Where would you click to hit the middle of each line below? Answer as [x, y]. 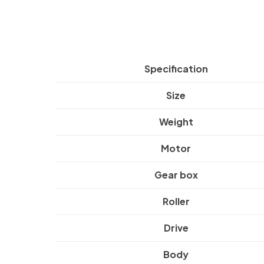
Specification [176, 69]
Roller [176, 202]
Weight [176, 122]
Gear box [176, 175]
